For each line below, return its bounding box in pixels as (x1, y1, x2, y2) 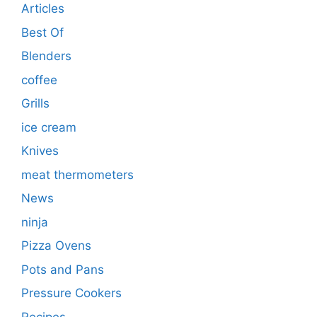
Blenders (21, 49, 71, 64)
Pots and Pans (21, 262, 104, 277)
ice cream (21, 120, 76, 134)
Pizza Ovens (21, 238, 91, 253)
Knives (21, 144, 59, 158)
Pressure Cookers (21, 286, 122, 301)
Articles (21, 1, 64, 16)
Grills (21, 96, 50, 111)
